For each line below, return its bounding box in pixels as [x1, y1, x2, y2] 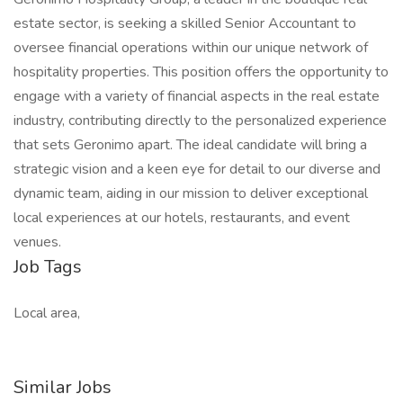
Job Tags [13, 255, 82, 279]
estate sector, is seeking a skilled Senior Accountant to [13, 13, 356, 33]
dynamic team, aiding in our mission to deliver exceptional [13, 184, 368, 203]
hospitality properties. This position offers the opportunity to [13, 62, 389, 82]
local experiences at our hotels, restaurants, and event [13, 208, 350, 228]
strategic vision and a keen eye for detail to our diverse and [13, 159, 381, 179]
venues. [13, 232, 61, 252]
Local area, [13, 303, 80, 323]
